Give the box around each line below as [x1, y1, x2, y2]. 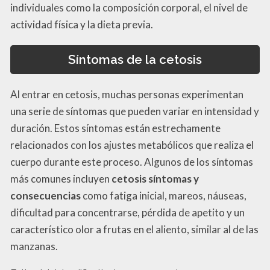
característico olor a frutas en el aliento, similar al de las [10, 223, 259, 236]
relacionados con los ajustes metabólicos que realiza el [10, 139, 254, 152]
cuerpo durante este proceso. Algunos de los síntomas [10, 155, 253, 169]
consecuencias [10, 189, 81, 202]
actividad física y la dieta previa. [10, 17, 153, 31]
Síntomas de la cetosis [68, 52, 202, 67]
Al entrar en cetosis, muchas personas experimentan [10, 88, 243, 101]
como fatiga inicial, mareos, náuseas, [81, 189, 246, 202]
